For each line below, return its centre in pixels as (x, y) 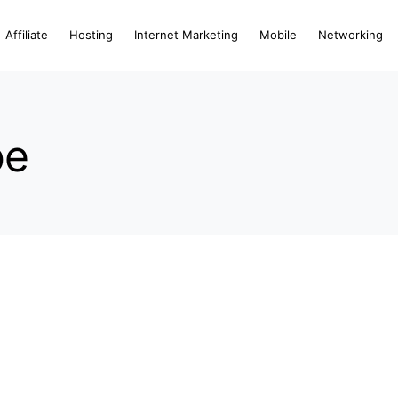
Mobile (278, 35)
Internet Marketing (186, 35)
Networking (350, 35)
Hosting (91, 35)
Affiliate (27, 35)
